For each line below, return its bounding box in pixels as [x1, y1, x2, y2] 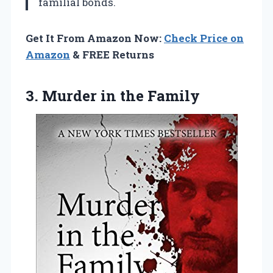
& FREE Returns [70, 47, 154, 62]
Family [144, 85, 200, 105]
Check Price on [164, 30, 244, 45]
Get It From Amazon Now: [26, 30, 164, 45]
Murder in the [42, 85, 144, 105]
